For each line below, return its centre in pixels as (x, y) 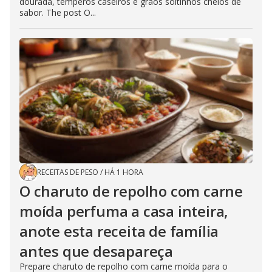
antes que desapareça (97, 251)
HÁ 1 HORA (124, 172)
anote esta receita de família (119, 231)
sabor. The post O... (58, 12)
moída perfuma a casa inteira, (124, 211)
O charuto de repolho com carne (131, 191)
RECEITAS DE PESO (68, 172)
